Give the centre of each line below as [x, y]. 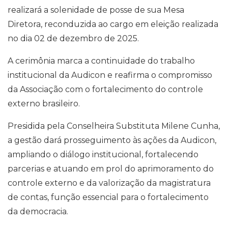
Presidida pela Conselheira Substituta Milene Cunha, [114, 126]
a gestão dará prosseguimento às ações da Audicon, [112, 140]
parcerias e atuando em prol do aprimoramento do [111, 169]
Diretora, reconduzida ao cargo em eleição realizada [113, 24]
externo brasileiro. [44, 104]
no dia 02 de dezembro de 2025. [73, 38]
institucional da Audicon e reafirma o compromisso [110, 75]
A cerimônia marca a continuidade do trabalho [101, 61]
